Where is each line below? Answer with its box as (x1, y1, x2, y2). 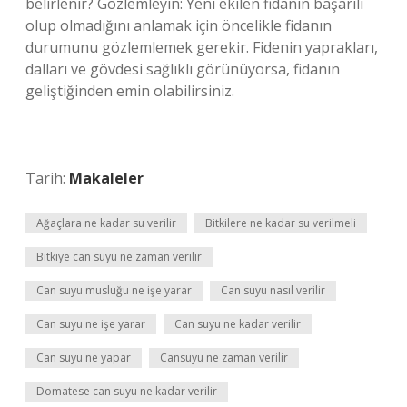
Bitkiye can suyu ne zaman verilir (36, 249, 202, 264)
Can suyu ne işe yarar (36, 316, 145, 332)
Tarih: (25, 168, 69, 188)
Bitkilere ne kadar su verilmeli (205, 215, 356, 231)
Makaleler (69, 168, 144, 188)
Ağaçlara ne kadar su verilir (36, 215, 176, 231)
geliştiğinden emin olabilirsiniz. (25, 81, 234, 101)
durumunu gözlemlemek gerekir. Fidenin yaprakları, (25, 37, 378, 57)
